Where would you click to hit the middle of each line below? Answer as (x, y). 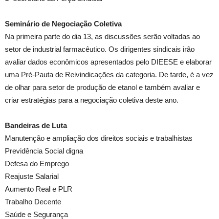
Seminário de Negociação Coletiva (63, 23)
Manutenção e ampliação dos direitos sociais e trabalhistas (99, 138)
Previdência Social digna (44, 151)
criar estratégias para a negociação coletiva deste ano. (92, 100)
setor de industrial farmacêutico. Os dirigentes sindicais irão (100, 49)
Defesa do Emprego (37, 163)
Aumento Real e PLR (39, 189)
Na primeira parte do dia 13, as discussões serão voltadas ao (102, 36)
